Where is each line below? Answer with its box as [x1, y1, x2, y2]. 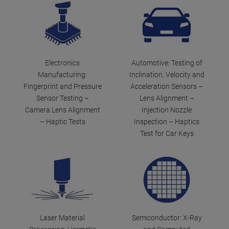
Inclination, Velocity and [129, 70, 204, 79]
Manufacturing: [38, 70, 87, 79]
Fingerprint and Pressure [23, 82, 102, 90]
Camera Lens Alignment [25, 105, 100, 114]
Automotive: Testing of [131, 58, 202, 67]
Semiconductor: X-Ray [131, 213, 202, 222]
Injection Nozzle [142, 105, 192, 114]
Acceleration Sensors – [130, 82, 203, 90]
